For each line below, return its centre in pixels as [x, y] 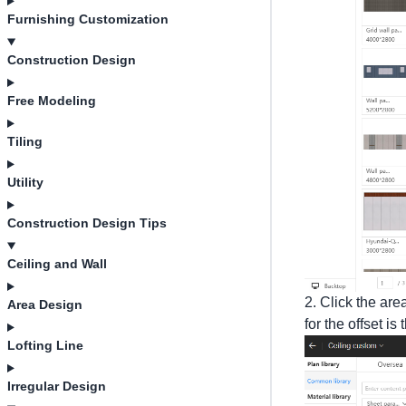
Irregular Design [57, 386]
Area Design [45, 304]
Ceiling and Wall [57, 264]
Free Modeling [52, 101]
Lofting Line [45, 345]
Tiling [25, 141]
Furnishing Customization [88, 19]
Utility [25, 182]
